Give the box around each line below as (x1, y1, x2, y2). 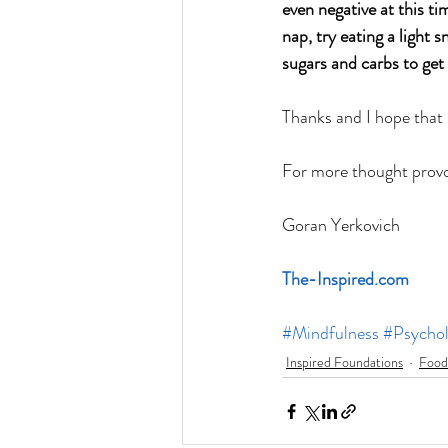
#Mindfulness (282, 320, 379, 347)
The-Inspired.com (282, 266, 409, 293)
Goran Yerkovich (282, 212, 400, 239)
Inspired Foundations (286, 351, 403, 372)
